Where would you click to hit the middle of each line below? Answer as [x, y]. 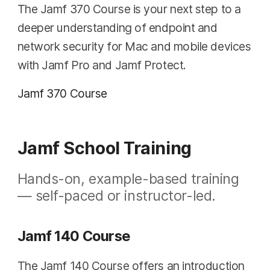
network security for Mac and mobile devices [134, 47]
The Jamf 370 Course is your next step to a [129, 9]
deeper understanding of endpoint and [117, 28]
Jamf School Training [104, 149]
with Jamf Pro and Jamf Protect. [102, 65]
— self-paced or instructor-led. [116, 196]
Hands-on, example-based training [128, 179]
